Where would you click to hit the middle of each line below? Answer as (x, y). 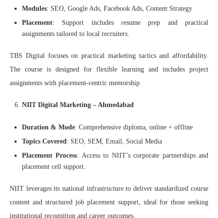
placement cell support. (54, 166)
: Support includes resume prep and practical (130, 22)
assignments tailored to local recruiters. (76, 34)
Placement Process (50, 155)
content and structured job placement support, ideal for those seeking (109, 202)
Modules (34, 8)
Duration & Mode (48, 127)
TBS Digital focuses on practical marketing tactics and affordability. (109, 55)
